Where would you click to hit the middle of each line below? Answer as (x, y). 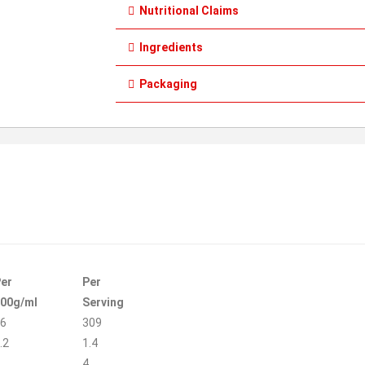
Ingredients (171, 47)
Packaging (168, 84)
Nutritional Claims (189, 11)
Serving (103, 302)
